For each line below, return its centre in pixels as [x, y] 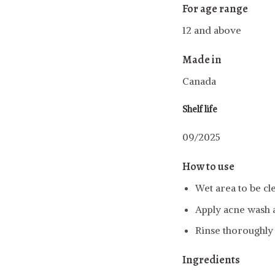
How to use [208, 167]
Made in [202, 59]
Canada [199, 81]
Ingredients [211, 260]
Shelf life [200, 110]
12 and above [212, 30]
